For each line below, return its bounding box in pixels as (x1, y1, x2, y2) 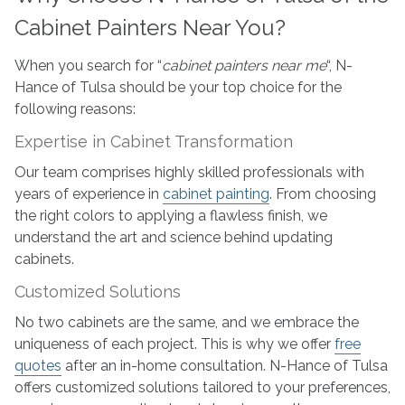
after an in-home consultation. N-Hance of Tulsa (61, 357, 388, 375)
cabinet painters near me (161, 57, 326, 75)
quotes (14, 357, 61, 375)
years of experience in (14, 185, 163, 203)
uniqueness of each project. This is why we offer (14, 335, 334, 353)
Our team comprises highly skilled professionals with (14, 164, 364, 182)
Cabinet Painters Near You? (14, 14, 286, 42)
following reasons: (14, 100, 136, 118)
